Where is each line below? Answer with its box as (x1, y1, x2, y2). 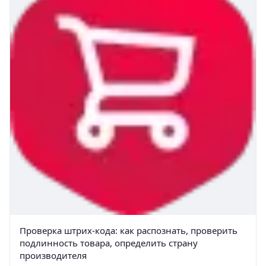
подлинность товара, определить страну (20, 236, 198, 249)
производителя (20, 249, 87, 261)
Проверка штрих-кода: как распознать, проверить (20, 224, 237, 236)
